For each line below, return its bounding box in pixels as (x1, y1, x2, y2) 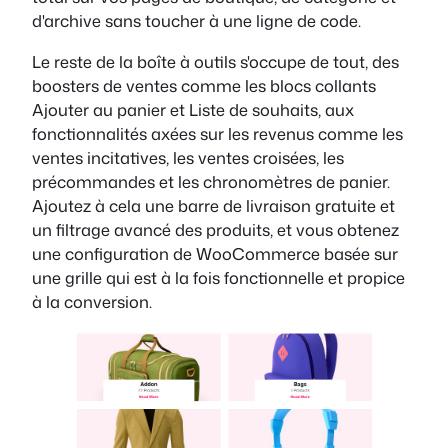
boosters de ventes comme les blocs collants (32, 73, 376, 97)
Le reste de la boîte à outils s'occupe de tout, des (32, 49, 399, 73)
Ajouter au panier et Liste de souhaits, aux (32, 97, 354, 121)
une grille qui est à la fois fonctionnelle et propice (32, 265, 405, 289)
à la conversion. (32, 289, 152, 313)
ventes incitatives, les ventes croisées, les (32, 145, 344, 169)
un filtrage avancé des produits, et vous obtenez (32, 217, 399, 241)
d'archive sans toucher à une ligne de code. (32, 9, 361, 33)
